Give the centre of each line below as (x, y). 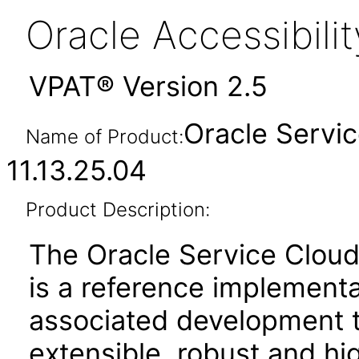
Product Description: (117, 210)
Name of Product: (104, 137)
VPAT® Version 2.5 (148, 86)
